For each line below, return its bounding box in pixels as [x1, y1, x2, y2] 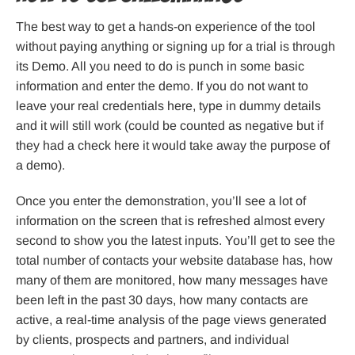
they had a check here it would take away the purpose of [16, 138, 330, 152]
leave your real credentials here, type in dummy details [16, 98, 321, 113]
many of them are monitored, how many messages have [16, 273, 328, 287]
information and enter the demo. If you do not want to [16, 78, 308, 93]
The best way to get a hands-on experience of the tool [16, 19, 315, 33]
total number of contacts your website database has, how [16, 253, 333, 267]
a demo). [16, 158, 65, 172]
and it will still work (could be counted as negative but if [16, 118, 323, 132]
